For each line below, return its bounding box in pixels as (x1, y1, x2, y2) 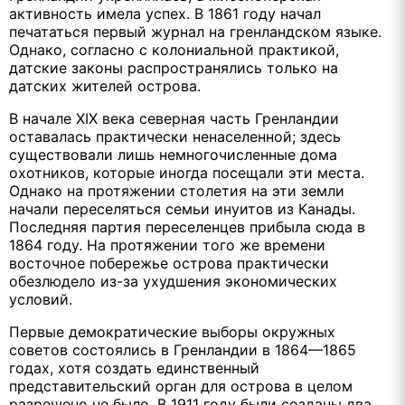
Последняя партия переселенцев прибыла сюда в (9, 217, 365, 236)
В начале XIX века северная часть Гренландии (9, 108, 339, 127)
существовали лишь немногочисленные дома (9, 145, 337, 164)
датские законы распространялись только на (9, 58, 338, 77)
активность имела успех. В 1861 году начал (9, 4, 321, 23)
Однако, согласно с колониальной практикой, (9, 40, 339, 59)
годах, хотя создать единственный (9, 358, 259, 377)
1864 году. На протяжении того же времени (9, 235, 325, 254)
